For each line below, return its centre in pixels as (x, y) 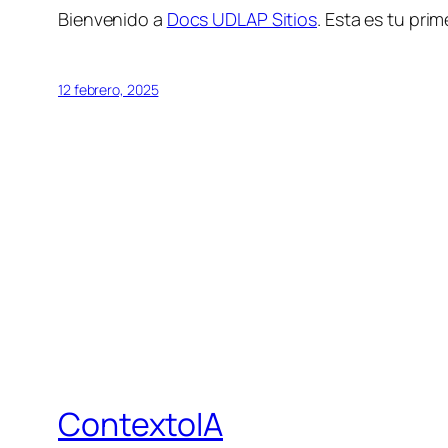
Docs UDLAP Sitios (242, 19)
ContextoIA (140, 423)
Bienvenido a (112, 19)
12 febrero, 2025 (108, 90)
